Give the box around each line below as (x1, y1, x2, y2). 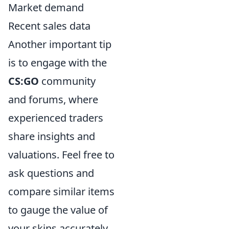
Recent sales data (8, 19, 90, 33)
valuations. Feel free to (8, 148, 114, 162)
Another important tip (8, 37, 111, 52)
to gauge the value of (8, 203, 108, 217)
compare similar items (8, 185, 114, 199)
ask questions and (8, 166, 94, 180)
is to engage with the (8, 56, 107, 70)
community (39, 74, 96, 88)
